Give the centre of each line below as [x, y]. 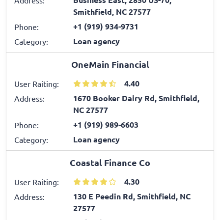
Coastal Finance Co [110, 162]
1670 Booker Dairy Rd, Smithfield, [136, 98]
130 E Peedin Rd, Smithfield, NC [132, 196]
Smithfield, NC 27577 [112, 11]
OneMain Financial [110, 64]
